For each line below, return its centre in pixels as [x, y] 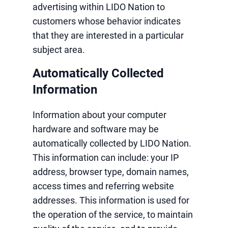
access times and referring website [103, 186]
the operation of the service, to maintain [113, 215]
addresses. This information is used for [111, 200]
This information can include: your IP [106, 158]
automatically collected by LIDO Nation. [112, 143]
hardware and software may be [96, 129]
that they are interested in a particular [108, 35]
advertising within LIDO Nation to [99, 7]
